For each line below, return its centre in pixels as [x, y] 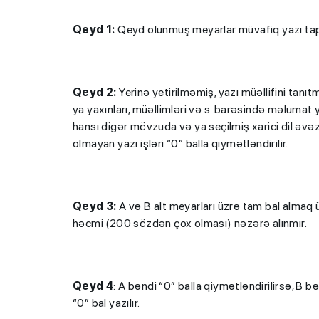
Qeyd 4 [93, 286]
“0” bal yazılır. [106, 303]
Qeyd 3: [95, 206]
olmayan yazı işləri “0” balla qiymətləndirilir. [181, 143]
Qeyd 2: [95, 92]
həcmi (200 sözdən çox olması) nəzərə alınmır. [190, 223]
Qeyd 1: [94, 29]
